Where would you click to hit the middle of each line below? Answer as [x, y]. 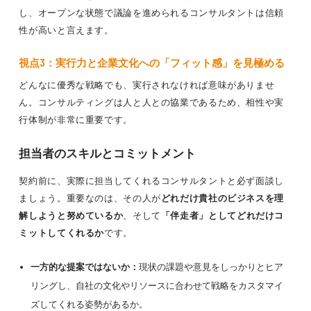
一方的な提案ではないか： [84, 267]
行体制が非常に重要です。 [76, 119]
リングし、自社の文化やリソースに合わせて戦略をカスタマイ [157, 285]
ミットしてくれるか [62, 233]
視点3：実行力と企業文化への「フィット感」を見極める [152, 62]
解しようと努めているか [71, 215]
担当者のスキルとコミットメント [108, 153]
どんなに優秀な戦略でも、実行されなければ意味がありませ [147, 85]
